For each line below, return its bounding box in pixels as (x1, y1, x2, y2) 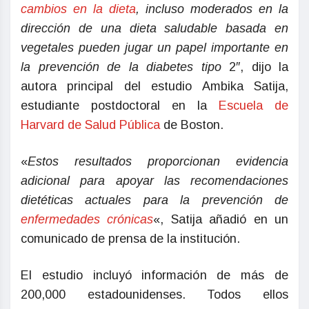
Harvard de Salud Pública (21, 118, 160, 132)
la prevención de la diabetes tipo (21, 60, 221, 74)
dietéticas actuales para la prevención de (21, 193, 288, 208)
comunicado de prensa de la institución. (21, 232, 240, 246)
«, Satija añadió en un (153, 212, 289, 227)
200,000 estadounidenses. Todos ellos (21, 288, 288, 302)
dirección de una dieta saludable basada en (21, 21, 288, 36)
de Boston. (160, 118, 223, 132)
